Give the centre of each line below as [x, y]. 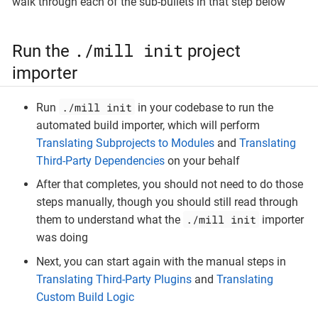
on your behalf [202, 160]
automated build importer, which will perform [148, 125]
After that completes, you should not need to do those [170, 185]
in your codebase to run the [204, 107]
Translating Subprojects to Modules [125, 143]
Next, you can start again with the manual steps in [161, 261]
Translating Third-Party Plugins [114, 279]
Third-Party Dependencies [100, 160]
